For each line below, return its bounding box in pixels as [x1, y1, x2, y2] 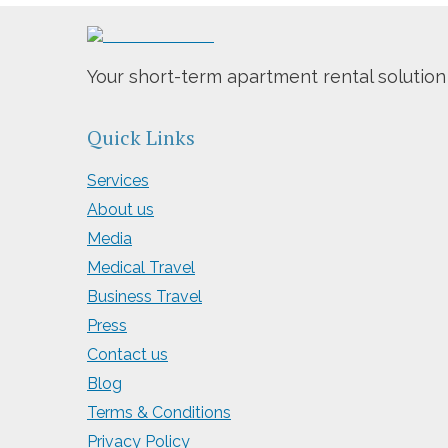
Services [87, 171, 149, 191]
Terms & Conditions [87, 403, 231, 423]
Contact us [87, 345, 168, 365]
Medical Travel [87, 258, 195, 278]
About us [87, 200, 154, 220]
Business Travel [87, 287, 202, 307]
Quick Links [87, 124, 195, 152]
